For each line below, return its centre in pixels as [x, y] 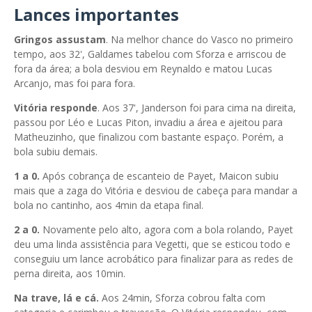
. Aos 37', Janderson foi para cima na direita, [197, 107]
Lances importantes [96, 14]
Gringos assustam [60, 39]
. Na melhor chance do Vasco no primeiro [200, 39]
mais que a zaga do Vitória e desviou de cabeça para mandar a [156, 190]
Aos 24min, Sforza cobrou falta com [184, 297]
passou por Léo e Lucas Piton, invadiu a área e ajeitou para [148, 122]
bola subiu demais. [56, 151]
